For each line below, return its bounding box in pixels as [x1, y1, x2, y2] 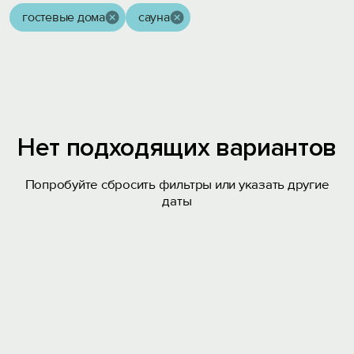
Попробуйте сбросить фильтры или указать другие [24, 176, 330, 193]
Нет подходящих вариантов [17, 133, 337, 164]
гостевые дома [22, 9, 105, 25]
